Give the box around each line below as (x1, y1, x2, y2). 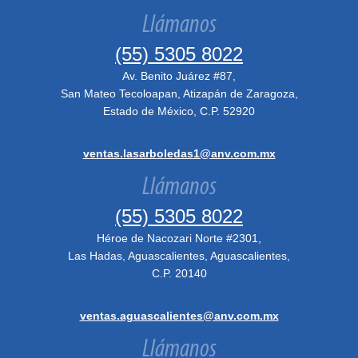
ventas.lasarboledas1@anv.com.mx (82, 147, 276, 160)
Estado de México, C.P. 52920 (103, 105, 255, 117)
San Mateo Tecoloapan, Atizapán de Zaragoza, (60, 87, 298, 100)
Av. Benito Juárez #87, (122, 70, 236, 82)
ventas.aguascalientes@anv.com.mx (79, 309, 279, 322)
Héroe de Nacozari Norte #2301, (97, 232, 261, 245)
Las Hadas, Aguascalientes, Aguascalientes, (68, 249, 290, 262)
